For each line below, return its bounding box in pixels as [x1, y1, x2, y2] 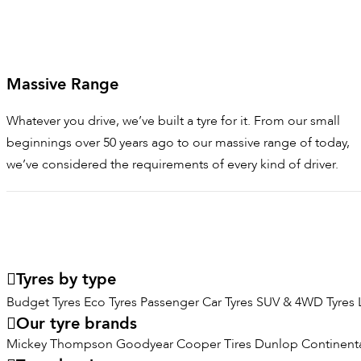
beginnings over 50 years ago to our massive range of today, [6, 134, 350, 152]
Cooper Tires [176, 335, 251, 354]
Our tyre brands [16, 313, 137, 335]
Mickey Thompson [6, 335, 113, 354]
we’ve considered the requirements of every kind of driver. [6, 156, 338, 174]
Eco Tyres [84, 293, 137, 312]
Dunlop [255, 335, 298, 354]
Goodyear [116, 335, 173, 354]
